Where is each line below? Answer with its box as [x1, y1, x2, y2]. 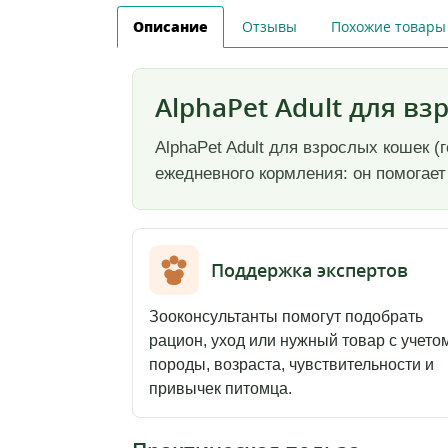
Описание [133, 17, 208, 37]
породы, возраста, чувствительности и [149, 356, 434, 374]
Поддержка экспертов [211, 257, 408, 282]
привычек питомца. [149, 380, 292, 398]
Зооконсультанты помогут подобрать [149, 308, 423, 326]
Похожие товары [331, 17, 446, 37]
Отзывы [242, 17, 297, 37]
